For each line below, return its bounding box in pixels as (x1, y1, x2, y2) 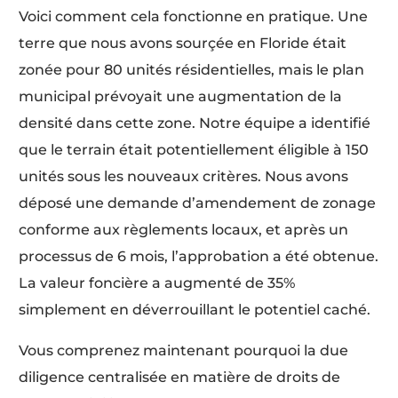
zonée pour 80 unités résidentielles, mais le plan (19, 61, 365, 79)
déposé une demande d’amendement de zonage (19, 195, 377, 212)
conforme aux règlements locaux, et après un (19, 221, 349, 239)
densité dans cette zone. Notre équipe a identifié (19, 115, 371, 132)
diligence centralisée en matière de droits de (19, 369, 341, 386)
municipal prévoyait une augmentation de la (19, 88, 343, 106)
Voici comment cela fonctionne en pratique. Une (19, 8, 369, 26)
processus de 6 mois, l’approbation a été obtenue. (19, 248, 379, 266)
